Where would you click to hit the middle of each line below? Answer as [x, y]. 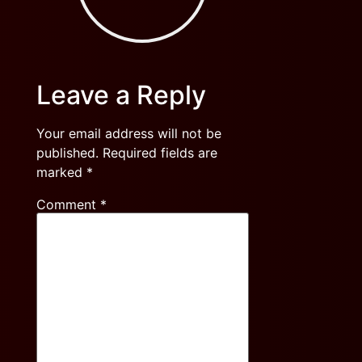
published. [67, 152]
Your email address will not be [128, 133]
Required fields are [160, 152]
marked [61, 172]
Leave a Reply [121, 95]
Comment [68, 204]
